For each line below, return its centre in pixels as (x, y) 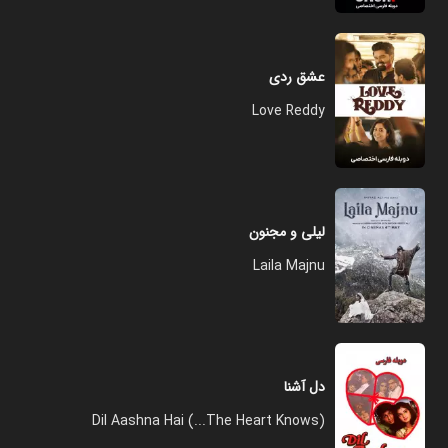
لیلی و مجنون (287, 232)
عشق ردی (297, 77)
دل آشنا (304, 387)
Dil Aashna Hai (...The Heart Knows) (208, 421)
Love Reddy (288, 111)
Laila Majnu (289, 266)
